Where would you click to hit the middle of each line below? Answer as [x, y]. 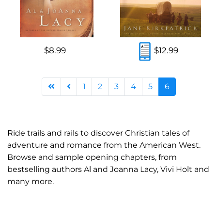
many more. [31, 181]
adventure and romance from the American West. [104, 145]
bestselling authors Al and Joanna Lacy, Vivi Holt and [108, 169]
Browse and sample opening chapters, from [92, 157]
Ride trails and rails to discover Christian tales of [98, 133]
